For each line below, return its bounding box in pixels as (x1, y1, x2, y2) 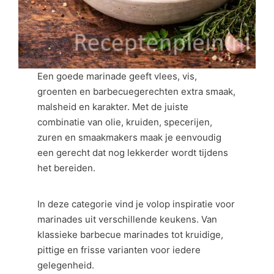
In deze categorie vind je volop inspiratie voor (37, 198, 235, 210)
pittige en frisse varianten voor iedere (37, 244, 201, 256)
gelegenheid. (37, 259, 95, 271)
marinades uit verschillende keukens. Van (37, 213, 218, 225)
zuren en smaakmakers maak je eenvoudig (37, 131, 222, 143)
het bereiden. (37, 161, 96, 174)
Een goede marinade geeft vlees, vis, (37, 70, 198, 82)
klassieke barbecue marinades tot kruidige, (37, 229, 224, 240)
